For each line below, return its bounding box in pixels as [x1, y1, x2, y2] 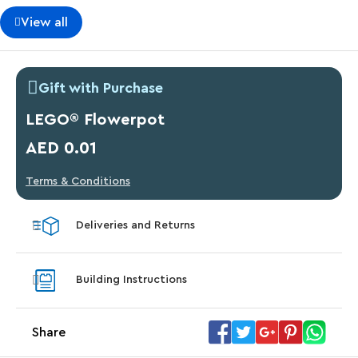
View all [21, 15, 68, 29]
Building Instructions [76, 274, 187, 286]
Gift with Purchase [38, 80, 163, 95]
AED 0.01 [26, 139, 97, 157]
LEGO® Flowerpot [26, 111, 165, 128]
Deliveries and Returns [76, 220, 195, 232]
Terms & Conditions [26, 175, 130, 187]
